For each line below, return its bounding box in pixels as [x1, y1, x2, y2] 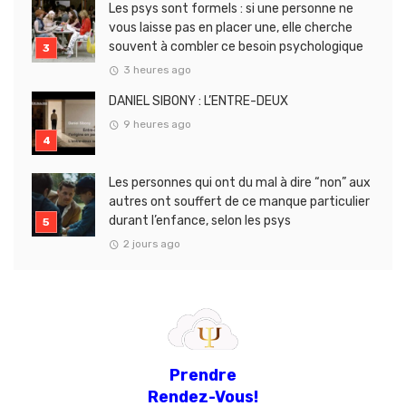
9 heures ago [122, 117, 191, 130]
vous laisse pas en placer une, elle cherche [109, 20, 353, 36]
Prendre [169, 364, 237, 384]
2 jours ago [122, 237, 180, 250]
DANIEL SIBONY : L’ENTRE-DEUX [109, 93, 288, 110]
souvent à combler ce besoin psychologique [109, 39, 363, 55]
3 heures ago [122, 63, 191, 77]
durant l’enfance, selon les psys [109, 213, 291, 229]
